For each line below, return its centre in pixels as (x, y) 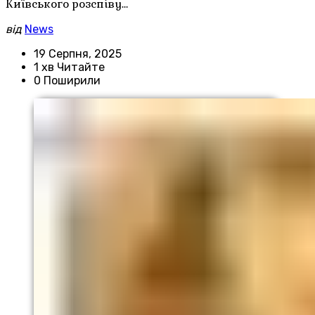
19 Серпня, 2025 (78, 54)
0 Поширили (67, 81)
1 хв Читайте (69, 67)
